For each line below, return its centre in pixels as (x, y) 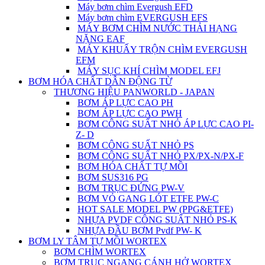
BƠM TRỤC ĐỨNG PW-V (131, 188)
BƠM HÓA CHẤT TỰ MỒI (132, 166)
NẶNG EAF (100, 38)
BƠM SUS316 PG (113, 177)
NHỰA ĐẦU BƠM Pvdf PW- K (140, 230)
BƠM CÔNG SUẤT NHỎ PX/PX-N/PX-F (161, 156)
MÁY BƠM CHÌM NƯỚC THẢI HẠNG (157, 28)
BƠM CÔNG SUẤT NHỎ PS (136, 145)
